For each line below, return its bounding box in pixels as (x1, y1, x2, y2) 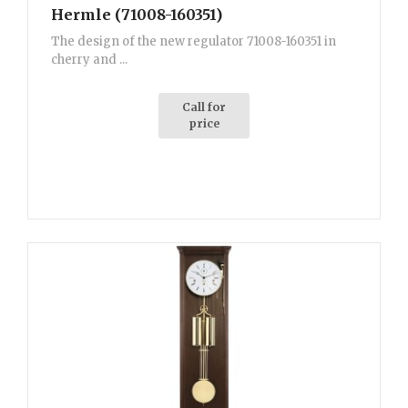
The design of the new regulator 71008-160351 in (51, 34, 336, 50)
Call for (182, 100, 226, 115)
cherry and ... (51, 52, 127, 68)
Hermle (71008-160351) (51, 5, 222, 25)
